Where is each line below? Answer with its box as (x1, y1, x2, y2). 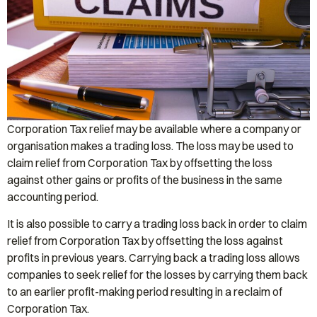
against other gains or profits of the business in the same (7, 173, 282, 187)
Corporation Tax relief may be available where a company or (7, 122, 301, 136)
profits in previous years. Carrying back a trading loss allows (7, 250, 300, 265)
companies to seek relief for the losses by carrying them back (7, 267, 308, 282)
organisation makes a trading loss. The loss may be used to (7, 139, 294, 153)
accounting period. (7, 190, 98, 204)
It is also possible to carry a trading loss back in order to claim (7, 217, 307, 231)
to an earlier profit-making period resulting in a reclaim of (7, 284, 282, 299)
